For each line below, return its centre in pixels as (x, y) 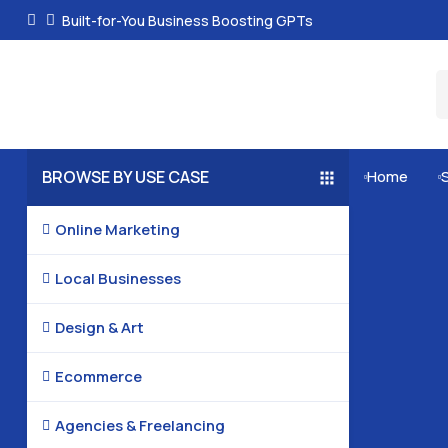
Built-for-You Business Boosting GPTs (187, 20)
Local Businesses (117, 278)
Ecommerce (98, 376)
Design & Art (99, 327)
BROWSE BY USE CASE (125, 177)
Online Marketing (117, 229)
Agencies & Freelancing (139, 425)
